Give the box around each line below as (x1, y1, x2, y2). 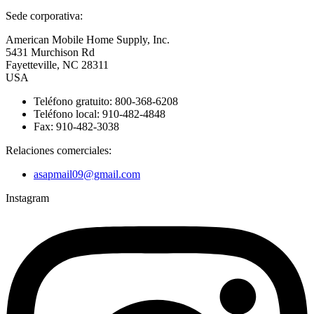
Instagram (6, 191, 49, 204)
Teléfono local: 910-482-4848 (34, 107, 165, 120)
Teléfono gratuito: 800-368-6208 (34, 95, 178, 107)
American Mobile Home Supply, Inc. (6, 33, 170, 46)
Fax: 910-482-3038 (34, 120, 119, 132)
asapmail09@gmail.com (34, 168, 140, 180)
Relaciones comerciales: (6, 144, 111, 156)
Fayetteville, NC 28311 (6, 58, 109, 71)
